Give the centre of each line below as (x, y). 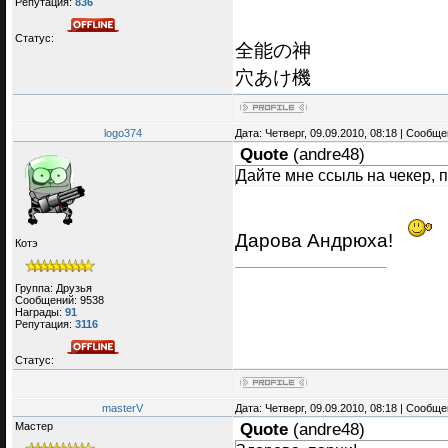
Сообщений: (47, 299)
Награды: (40, 311)
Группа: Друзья (53, 287)
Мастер (34, 426)
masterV (122, 408)
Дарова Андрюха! (316, 240)
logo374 (122, 133)
